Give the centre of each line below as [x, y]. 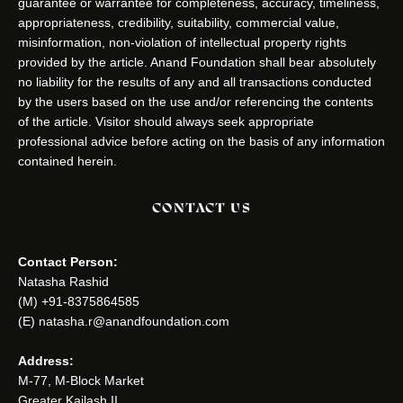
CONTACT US [201, 207]
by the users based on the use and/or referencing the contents [196, 101]
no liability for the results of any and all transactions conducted [195, 81]
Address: [46, 360]
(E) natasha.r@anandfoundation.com [124, 321]
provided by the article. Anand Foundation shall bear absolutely [197, 62]
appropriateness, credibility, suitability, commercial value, [179, 22]
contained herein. [67, 161]
